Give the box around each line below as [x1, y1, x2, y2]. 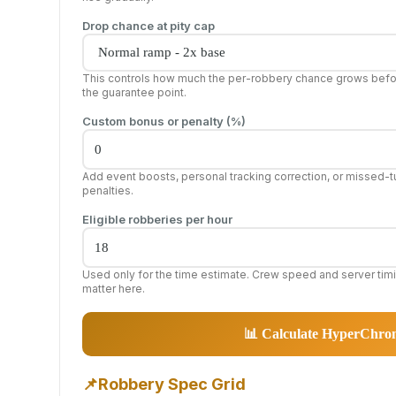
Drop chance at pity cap [82, 18, 215, 33]
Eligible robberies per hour [82, 211, 232, 226]
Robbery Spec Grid [98, 374, 246, 393]
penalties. [82, 183, 133, 197]
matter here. [82, 281, 145, 295]
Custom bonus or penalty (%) [82, 113, 246, 128]
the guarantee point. [82, 85, 187, 99]
